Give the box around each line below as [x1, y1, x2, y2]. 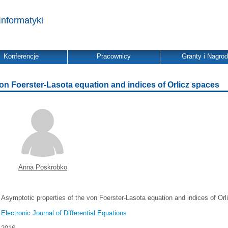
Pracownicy [97, 52, 131, 60]
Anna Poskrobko [18, 163, 67, 171]
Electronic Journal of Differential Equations [1, 209, 127, 217]
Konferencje [4, 52, 39, 60]
